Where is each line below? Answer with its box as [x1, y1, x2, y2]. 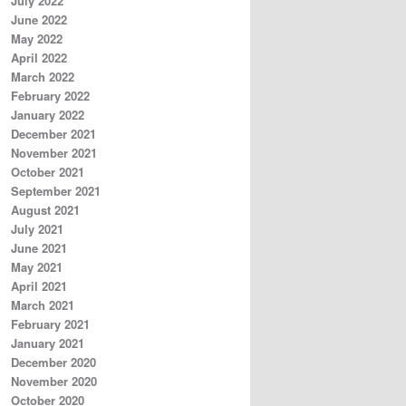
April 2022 [11, 49, 67, 67]
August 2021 [11, 201, 80, 219]
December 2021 [11, 125, 96, 143]
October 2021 [11, 163, 84, 181]
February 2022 [11, 87, 90, 105]
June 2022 [11, 11, 67, 29]
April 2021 [11, 277, 67, 295]
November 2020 [11, 372, 97, 391]
